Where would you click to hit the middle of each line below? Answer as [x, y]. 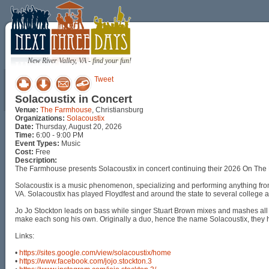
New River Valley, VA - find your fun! [80, 61]
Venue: [27, 110]
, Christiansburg [118, 110]
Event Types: [37, 144]
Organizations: [40, 118]
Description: [36, 160]
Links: [25, 236]
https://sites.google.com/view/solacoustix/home [95, 253]
